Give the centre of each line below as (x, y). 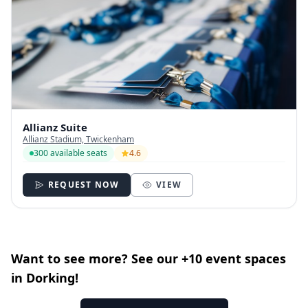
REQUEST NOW (84, 184)
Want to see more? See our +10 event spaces (148, 258)
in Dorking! (45, 277)
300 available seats (70, 153)
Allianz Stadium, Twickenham (78, 139)
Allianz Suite (55, 127)
